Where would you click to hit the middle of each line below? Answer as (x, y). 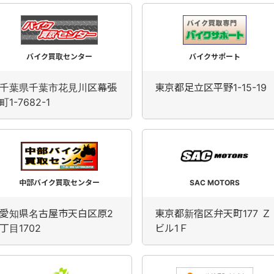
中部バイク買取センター (59, 183)
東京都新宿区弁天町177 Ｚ (213, 213)
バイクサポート (215, 57)
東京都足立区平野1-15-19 (211, 87)
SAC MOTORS (215, 183)
